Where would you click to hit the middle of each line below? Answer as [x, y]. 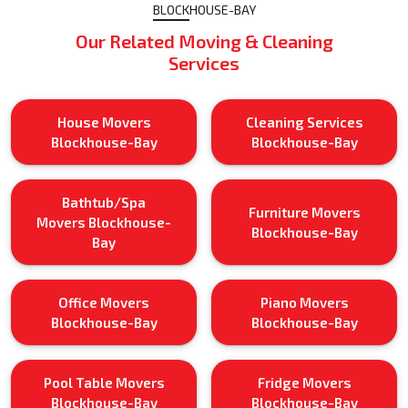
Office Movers [104, 302]
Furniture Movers [304, 212]
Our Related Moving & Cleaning [204, 41]
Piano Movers [304, 302]
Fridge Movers [304, 382]
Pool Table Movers [104, 382]
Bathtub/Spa [104, 202]
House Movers [104, 122]
